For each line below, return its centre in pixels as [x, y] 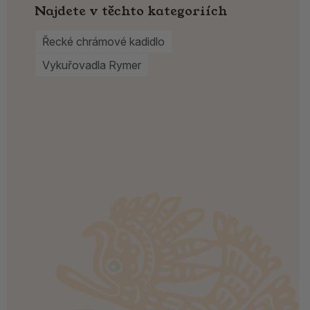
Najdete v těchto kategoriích [131, 11]
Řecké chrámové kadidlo [103, 42]
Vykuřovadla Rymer [92, 65]
